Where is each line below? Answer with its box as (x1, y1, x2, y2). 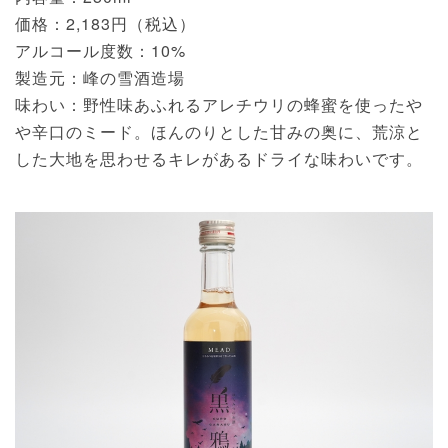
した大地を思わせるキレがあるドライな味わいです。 (15, 146, 423, 170)
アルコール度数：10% (15, 38, 186, 62)
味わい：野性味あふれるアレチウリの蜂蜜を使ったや (15, 92, 423, 116)
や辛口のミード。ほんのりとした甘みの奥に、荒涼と (15, 119, 423, 143)
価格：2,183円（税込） (15, 11, 196, 35)
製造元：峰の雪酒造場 (15, 65, 185, 89)
